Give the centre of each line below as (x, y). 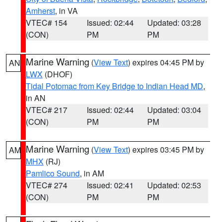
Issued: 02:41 (110, 185)
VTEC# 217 (47, 110)
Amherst (40, 11)
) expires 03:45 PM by (166, 149)
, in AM (92, 173)
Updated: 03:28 (174, 23)
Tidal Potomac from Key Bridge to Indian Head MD (114, 86)
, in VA (66, 11)
